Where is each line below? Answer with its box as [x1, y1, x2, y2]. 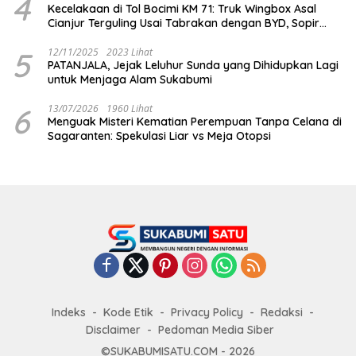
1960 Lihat [106, 102, 153, 116]
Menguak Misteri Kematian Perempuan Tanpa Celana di [48, 114, 342, 130]
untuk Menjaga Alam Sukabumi [48, 72, 212, 87]
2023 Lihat [106, 45, 153, 60]
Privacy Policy [171, 304, 243, 319]
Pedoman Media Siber [157, 322, 274, 337]
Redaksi [261, 304, 303, 319]
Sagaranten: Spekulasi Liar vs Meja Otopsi [48, 129, 271, 144]
